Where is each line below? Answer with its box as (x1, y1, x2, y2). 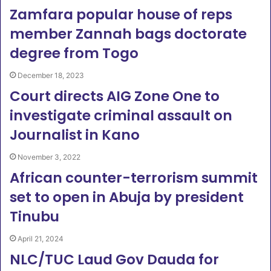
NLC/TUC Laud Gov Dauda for (10, 250, 219, 269)
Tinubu (10, 207, 59, 226)
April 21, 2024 (18, 234, 64, 243)
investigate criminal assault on (10, 106, 232, 125)
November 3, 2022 (18, 152, 80, 162)
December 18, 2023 (18, 71, 84, 80)
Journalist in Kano (10, 125, 143, 145)
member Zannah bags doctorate (10, 24, 247, 44)
